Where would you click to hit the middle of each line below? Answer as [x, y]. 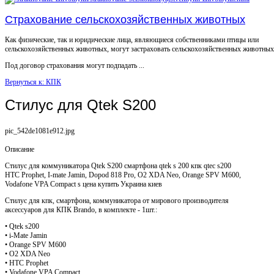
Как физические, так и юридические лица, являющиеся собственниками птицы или [132, 39]
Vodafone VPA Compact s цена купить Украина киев [83, 184]
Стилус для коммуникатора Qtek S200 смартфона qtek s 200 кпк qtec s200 [118, 165]
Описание [20, 149]
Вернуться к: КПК [33, 82]
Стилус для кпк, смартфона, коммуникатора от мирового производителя [117, 200]
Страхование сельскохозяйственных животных [125, 19]
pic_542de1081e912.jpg [40, 131]
